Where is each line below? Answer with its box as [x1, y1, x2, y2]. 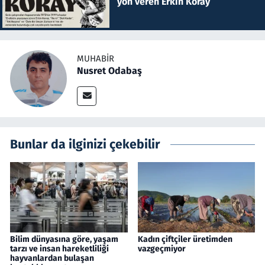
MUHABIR [77, 53, 114, 64]
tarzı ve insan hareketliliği [10, 244, 109, 254]
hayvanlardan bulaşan [10, 253, 94, 264]
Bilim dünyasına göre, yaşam [10, 234, 118, 245]
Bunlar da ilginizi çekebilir [10, 137, 160, 153]
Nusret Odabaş [77, 64, 142, 76]
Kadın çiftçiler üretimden [137, 234, 232, 245]
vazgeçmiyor [137, 244, 186, 254]
